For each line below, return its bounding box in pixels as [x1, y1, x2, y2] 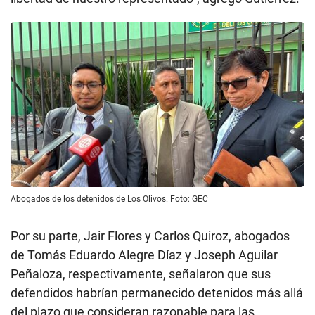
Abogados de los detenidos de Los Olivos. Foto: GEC [11, 194, 208, 205]
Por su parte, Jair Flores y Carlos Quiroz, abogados [11, 229, 290, 244]
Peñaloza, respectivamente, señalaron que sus [11, 266, 271, 282]
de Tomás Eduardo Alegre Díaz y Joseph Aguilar [11, 247, 278, 263]
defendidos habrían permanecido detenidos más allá [11, 285, 303, 301]
